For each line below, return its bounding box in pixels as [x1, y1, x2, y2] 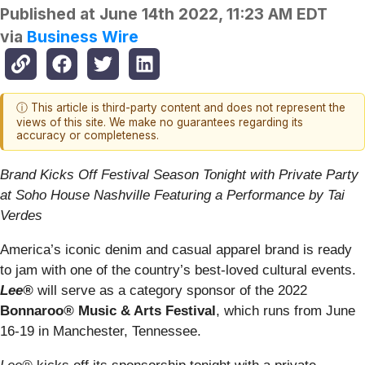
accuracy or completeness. [16, 129, 159, 143]
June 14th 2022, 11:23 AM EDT [99, 4, 328, 24]
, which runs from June [216, 302, 355, 319]
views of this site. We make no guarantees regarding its [16, 116, 303, 130]
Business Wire [27, 27, 139, 47]
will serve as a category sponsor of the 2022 [33, 282, 307, 298]
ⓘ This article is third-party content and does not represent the [16, 101, 345, 115]
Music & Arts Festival [78, 302, 216, 319]
